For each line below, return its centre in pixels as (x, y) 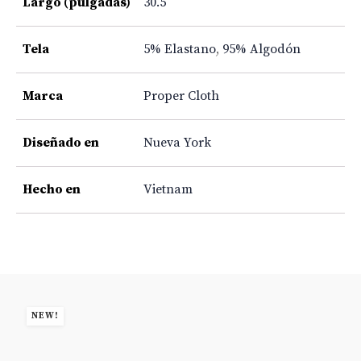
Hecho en (52, 189)
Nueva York (177, 142)
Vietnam (168, 189)
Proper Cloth (181, 95)
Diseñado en (61, 142)
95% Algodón (261, 49)
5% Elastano (180, 49)
